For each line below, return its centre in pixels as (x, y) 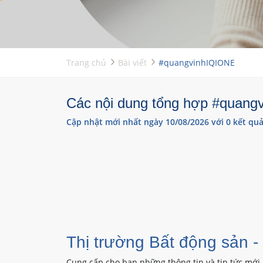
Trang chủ (86, 63)
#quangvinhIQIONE (196, 63)
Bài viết (132, 63)
